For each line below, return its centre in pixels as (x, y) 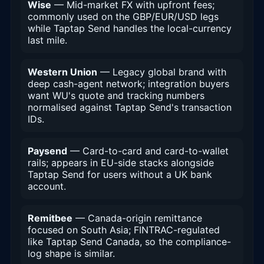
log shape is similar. (71, 254)
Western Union (62, 72)
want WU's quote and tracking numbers (116, 96)
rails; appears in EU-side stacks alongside (121, 163)
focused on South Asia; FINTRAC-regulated (124, 230)
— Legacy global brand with (162, 72)
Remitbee (50, 218)
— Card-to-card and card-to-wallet (148, 151)
